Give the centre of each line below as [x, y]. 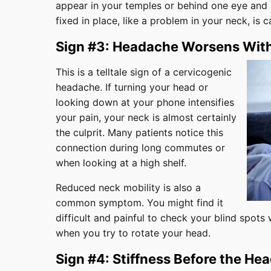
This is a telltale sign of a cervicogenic [144, 72]
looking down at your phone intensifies [145, 102]
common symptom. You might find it [139, 202]
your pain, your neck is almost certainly [146, 117]
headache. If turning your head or [132, 87]
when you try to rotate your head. [133, 233]
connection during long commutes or [140, 147]
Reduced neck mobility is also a [128, 187]
